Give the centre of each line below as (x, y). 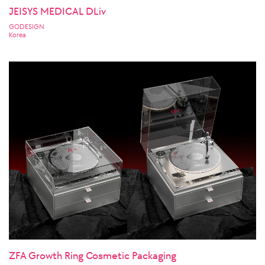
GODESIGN (27, 26)
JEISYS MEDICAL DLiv (57, 11)
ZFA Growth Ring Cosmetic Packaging (93, 255)
